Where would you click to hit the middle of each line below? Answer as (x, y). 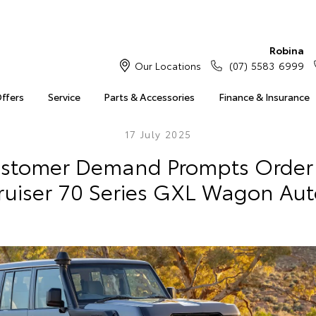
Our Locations (168, 66)
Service (64, 97)
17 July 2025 (158, 134)
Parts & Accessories (150, 97)
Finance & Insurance (264, 97)
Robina (286, 50)
